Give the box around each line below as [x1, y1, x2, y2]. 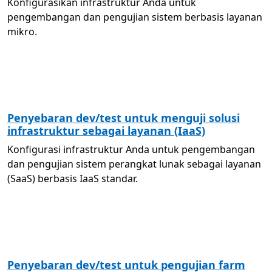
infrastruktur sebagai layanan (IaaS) [7, 123, 205, 138]
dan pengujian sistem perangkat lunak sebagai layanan [7, 157, 261, 171]
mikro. [7, 25, 37, 38]
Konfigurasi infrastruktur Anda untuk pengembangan [7, 143, 255, 156]
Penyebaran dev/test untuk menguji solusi [7, 110, 240, 125]
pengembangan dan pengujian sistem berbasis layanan [7, 10, 262, 24]
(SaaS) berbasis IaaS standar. [7, 172, 138, 185]
